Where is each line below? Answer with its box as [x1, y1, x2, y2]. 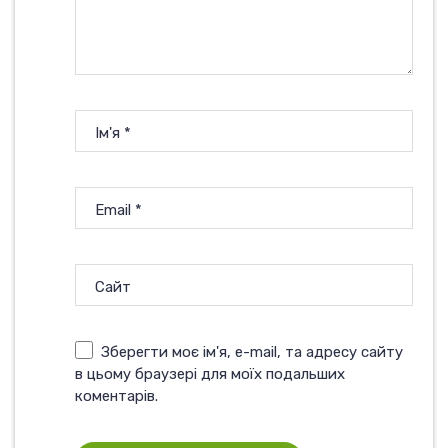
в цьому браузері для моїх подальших [75, 365, 345, 384]
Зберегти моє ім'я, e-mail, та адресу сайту [101, 343, 403, 362]
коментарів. [75, 387, 158, 406]
